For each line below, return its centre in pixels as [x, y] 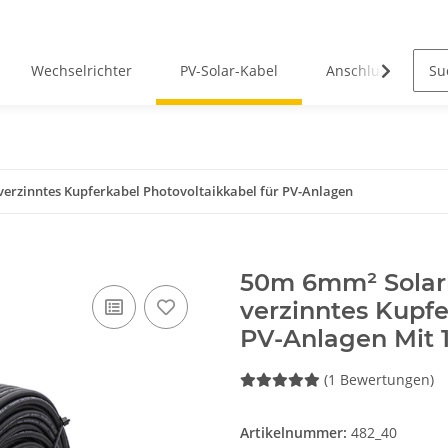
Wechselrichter [81, 71]
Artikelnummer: [295, 433]
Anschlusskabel [377, 71]
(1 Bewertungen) [379, 380]
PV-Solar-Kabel [228, 71]
